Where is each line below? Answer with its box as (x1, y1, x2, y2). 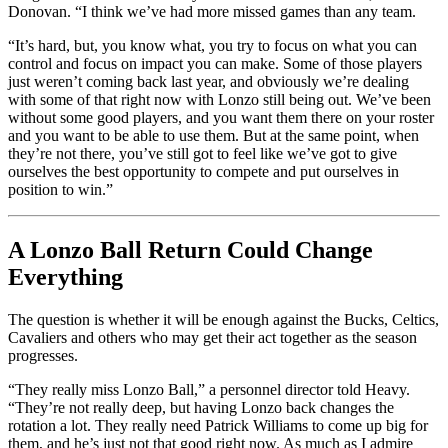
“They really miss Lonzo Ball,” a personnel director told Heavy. (8, 380, 410, 398)
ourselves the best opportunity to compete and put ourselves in (8, 163, 399, 181)
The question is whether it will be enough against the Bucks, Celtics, (8, 310, 439, 328)
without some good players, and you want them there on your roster (8, 109, 434, 127)
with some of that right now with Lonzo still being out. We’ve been (8, 91, 431, 109)
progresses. (8, 346, 78, 364)
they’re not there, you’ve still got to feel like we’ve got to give (8, 145, 397, 163)
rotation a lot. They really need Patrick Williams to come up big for (8, 416, 428, 434)
